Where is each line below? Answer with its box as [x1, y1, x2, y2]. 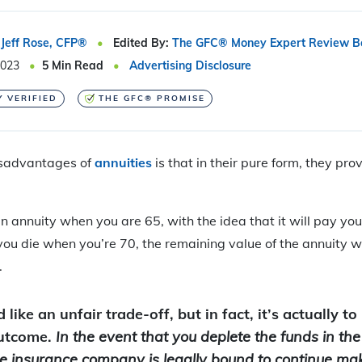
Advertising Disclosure [129, 57, 251, 73]
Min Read [48, 57, 103, 73]
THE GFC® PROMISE [98, 92, 205, 103]
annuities [95, 154, 152, 170]
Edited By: [113, 35, 169, 50]
